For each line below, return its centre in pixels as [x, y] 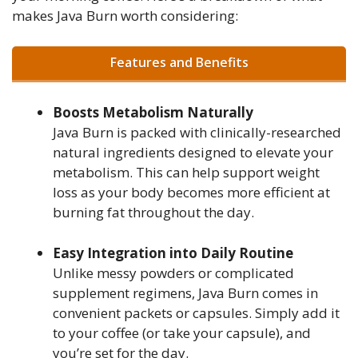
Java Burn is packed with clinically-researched [197, 133]
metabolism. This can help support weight [186, 173]
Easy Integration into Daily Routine [173, 253]
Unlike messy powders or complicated [173, 272]
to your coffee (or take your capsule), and [182, 332]
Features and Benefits [179, 62]
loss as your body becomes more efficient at [191, 193]
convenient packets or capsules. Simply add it [196, 312]
